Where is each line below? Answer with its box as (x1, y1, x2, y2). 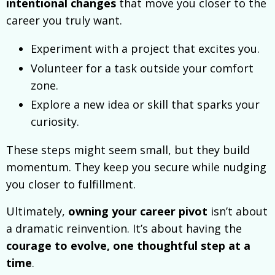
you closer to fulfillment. (6, 177, 136, 192)
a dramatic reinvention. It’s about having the (6, 221, 242, 236)
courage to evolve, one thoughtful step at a (6, 238, 250, 254)
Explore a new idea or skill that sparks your (31, 97, 260, 112)
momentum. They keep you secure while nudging (6, 160, 266, 175)
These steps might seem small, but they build (6, 142, 250, 158)
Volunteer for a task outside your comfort (31, 60, 254, 76)
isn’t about (207, 204, 268, 219)
